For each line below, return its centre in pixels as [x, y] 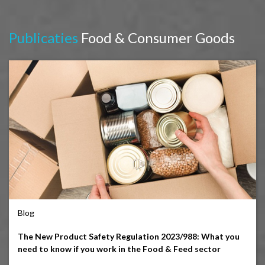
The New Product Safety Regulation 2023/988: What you [129, 237]
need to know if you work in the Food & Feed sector [119, 249]
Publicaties [43, 38]
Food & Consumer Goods [156, 38]
